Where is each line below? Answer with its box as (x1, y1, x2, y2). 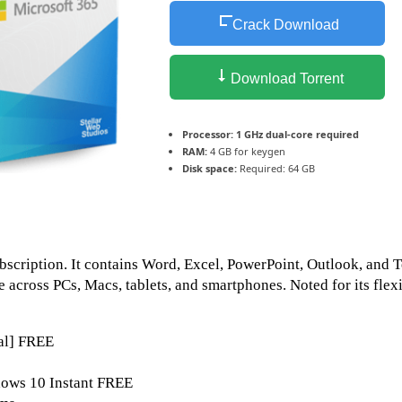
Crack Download (232, 16, 339, 32)
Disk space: (182, 161, 237, 175)
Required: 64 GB (237, 161, 315, 175)
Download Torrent (227, 70, 344, 86)
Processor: (182, 127, 233, 141)
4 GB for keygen (207, 144, 285, 158)
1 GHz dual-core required (233, 127, 359, 141)
